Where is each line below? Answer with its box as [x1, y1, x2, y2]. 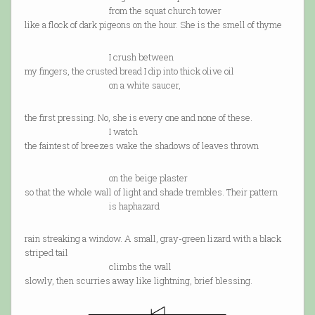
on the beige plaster [24, 172, 188, 185]
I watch [24, 125, 138, 139]
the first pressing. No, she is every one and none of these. [24, 111, 252, 124]
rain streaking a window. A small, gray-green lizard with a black [24, 232, 281, 245]
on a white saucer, [24, 79, 181, 92]
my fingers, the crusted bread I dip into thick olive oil [24, 65, 234, 78]
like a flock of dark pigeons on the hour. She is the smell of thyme [24, 18, 282, 32]
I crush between [24, 51, 174, 64]
